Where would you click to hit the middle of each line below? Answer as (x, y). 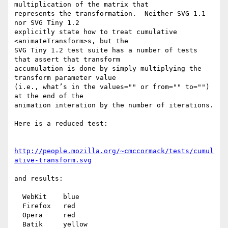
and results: (39, 179)
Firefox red (18, 206)
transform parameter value (65, 78)
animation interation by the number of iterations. (114, 105)
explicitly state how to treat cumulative (96, 32)
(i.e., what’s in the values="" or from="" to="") (112, 87)
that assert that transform (67, 60)
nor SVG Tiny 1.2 (47, 23)
